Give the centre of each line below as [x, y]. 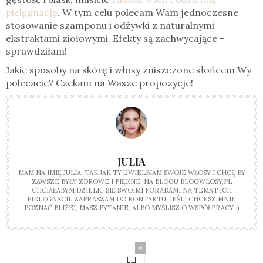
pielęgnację [32, 13]
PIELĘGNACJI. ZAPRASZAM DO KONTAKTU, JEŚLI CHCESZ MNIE [131, 199]
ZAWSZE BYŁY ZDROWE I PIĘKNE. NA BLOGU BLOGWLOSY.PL [131, 182]
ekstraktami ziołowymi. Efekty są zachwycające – [115, 38]
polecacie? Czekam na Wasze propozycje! [100, 83]
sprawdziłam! [36, 51]
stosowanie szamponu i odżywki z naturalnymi [110, 26]
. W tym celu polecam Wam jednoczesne [148, 13]
